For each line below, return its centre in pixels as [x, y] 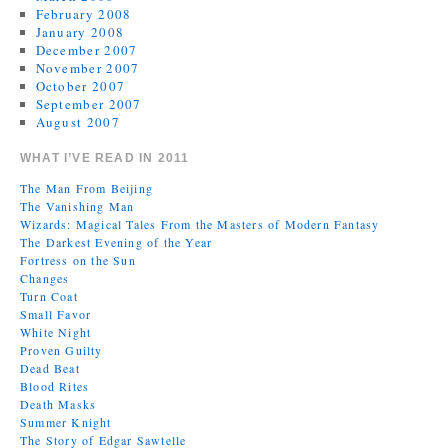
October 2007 [80, 85]
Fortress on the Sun [78, 259]
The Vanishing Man [77, 205]
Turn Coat [49, 295]
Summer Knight [66, 421]
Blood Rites [55, 385]
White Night [56, 331]
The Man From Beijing [86, 187]
